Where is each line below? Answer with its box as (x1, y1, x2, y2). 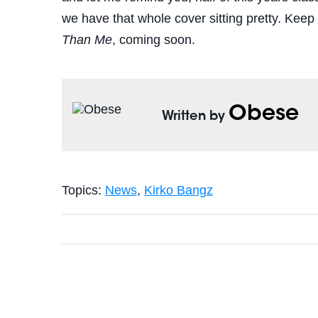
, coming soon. (111, 33, 195, 48)
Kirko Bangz (143, 183, 213, 198)
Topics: (61, 183, 105, 198)
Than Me (61, 33, 112, 48)
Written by (162, 111, 229, 124)
